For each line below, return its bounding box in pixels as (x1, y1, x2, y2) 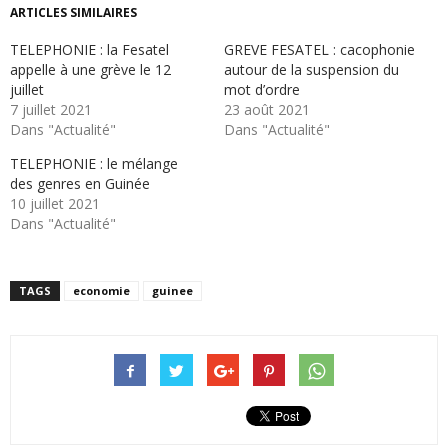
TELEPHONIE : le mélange (10, 154, 178, 173)
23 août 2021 (224, 100, 310, 119)
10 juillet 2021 (10, 194, 100, 213)
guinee (152, 283, 193, 298)
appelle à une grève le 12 (10, 60, 171, 79)
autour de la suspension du (224, 60, 399, 79)
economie (73, 283, 130, 298)
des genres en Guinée (10, 174, 154, 193)
